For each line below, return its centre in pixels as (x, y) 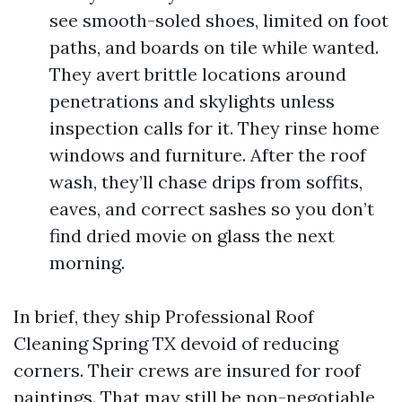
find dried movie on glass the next (192, 236)
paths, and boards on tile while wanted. (214, 47)
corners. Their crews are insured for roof (187, 370)
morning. (87, 262)
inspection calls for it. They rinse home (214, 128)
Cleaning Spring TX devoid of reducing (176, 343)
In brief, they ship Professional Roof (164, 316)
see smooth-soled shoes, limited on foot (219, 20)
